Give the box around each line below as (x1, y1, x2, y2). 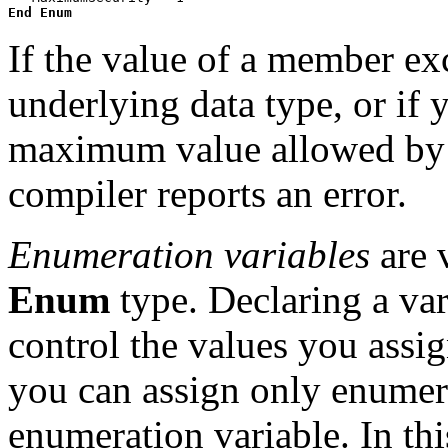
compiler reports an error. (8, 172, 407, 216)
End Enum (8, 5, 72, 21)
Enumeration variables (8, 233, 370, 277)
